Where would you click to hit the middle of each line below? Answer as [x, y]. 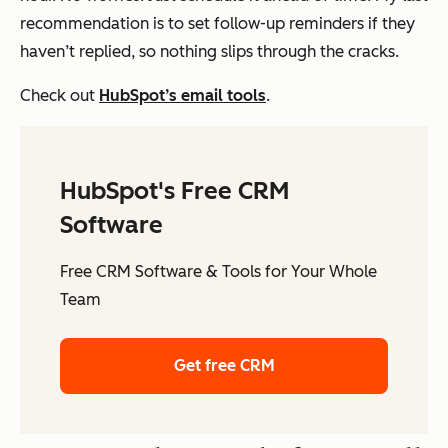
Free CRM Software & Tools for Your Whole [218, 271]
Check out [59, 95]
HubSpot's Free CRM [174, 190]
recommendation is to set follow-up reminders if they [217, 23]
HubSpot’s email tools [182, 95]
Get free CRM [224, 365]
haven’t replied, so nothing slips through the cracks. [209, 51]
